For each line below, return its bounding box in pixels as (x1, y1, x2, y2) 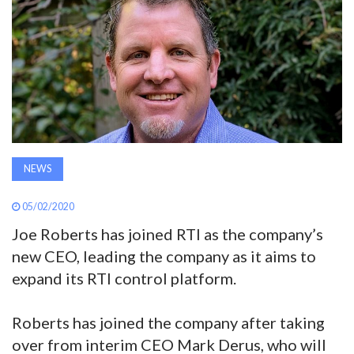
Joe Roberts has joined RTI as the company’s (12, 224, 323, 244)
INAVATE (13, 54, 62, 68)
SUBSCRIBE (13, 291, 76, 305)
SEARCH (13, 180, 58, 194)
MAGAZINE (13, 125, 76, 139)
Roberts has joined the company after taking (12, 313, 325, 333)
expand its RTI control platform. (12, 269, 236, 288)
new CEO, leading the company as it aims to (12, 247, 316, 266)
